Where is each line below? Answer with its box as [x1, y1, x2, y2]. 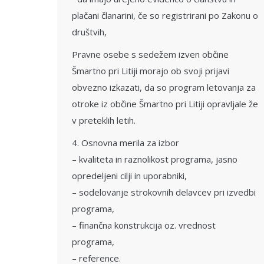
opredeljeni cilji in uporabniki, [72, 170, 187, 181]
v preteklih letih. [72, 114, 136, 126]
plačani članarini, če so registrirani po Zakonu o [72, 9, 258, 21]
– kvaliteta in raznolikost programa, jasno [72, 153, 237, 165]
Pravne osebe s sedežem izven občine [72, 48, 229, 60]
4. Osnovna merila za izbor [72, 137, 179, 148]
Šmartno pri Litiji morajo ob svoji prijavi [72, 65, 229, 77]
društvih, [72, 26, 107, 38]
